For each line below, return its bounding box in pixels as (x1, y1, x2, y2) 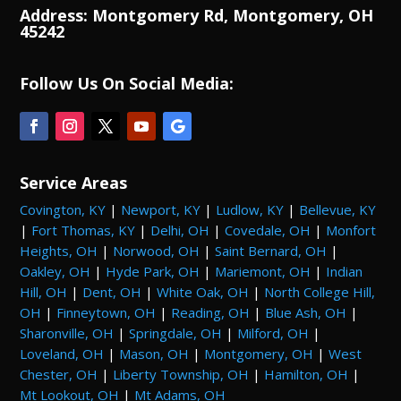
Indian (326, 261, 363, 280)
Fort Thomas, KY (31, 220, 136, 239)
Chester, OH (20, 364, 98, 383)
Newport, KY (121, 200, 201, 218)
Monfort (326, 220, 377, 239)
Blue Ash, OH (265, 303, 347, 321)
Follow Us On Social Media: (20, 72, 235, 94)
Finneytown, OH (56, 303, 157, 321)
